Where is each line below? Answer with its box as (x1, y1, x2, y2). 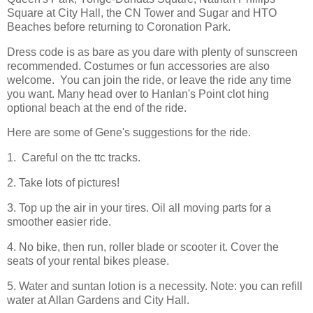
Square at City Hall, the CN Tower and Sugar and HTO (7, 6, 277, 19)
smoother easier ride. (7, 215, 111, 228)
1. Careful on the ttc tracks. (7, 152, 140, 164)
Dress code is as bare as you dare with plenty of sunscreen (7, 45, 298, 58)
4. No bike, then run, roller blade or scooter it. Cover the (7, 240, 279, 253)
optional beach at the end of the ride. (7, 101, 187, 114)
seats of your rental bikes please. (7, 254, 169, 267)
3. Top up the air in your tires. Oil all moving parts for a (7, 201, 271, 214)
